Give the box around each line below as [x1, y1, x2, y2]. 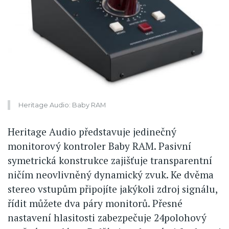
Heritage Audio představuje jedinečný [8, 125, 176, 138]
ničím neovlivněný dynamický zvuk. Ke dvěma [8, 168, 214, 181]
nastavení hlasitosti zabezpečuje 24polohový [8, 211, 207, 224]
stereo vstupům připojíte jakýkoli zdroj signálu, [8, 182, 217, 195]
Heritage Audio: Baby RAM [18, 101, 106, 109]
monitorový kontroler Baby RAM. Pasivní [8, 139, 191, 152]
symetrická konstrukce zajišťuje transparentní [8, 153, 212, 167]
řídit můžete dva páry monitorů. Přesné [8, 196, 182, 210]
